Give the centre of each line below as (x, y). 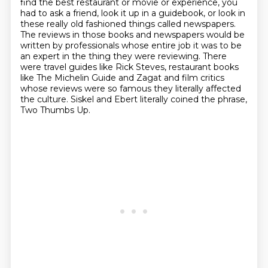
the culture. (45, 99)
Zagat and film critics (180, 78)
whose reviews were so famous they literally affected (130, 89)
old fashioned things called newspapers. (153, 24)
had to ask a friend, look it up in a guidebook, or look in (133, 13)
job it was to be (210, 45)
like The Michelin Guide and (78, 78)
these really (45, 24)
